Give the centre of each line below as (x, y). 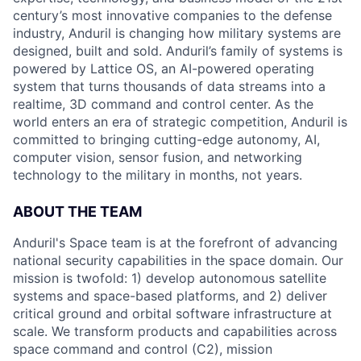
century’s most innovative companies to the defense (172, 15)
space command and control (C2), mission (143, 349)
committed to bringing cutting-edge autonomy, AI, (166, 139)
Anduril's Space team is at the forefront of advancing (175, 243)
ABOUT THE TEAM (77, 212)
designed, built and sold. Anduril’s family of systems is (178, 51)
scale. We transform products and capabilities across (175, 331)
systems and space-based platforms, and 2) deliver (170, 296)
